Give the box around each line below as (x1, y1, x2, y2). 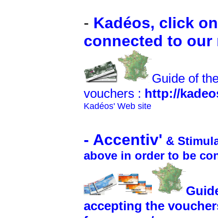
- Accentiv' (84, 131, 163, 149)
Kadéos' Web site (84, 101, 151, 111)
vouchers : (84, 86, 141, 101)
